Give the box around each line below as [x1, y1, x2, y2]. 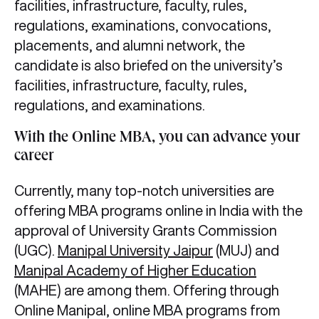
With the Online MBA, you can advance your [14, 131, 300, 147]
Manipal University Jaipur [58, 243, 213, 258]
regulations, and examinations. [14, 98, 208, 113]
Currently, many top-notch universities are [14, 183, 274, 199]
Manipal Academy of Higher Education [14, 263, 256, 278]
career [14, 150, 54, 166]
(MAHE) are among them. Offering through [14, 283, 279, 298]
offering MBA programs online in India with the [14, 203, 303, 219]
